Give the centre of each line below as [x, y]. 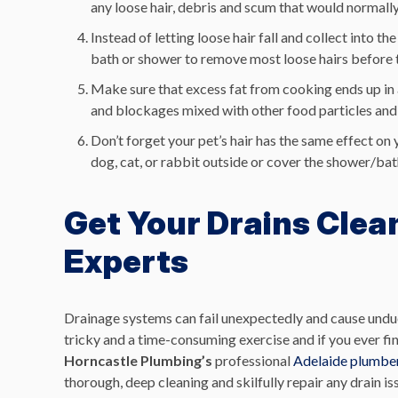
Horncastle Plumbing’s [138, 360]
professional [253, 360]
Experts [126, 261]
